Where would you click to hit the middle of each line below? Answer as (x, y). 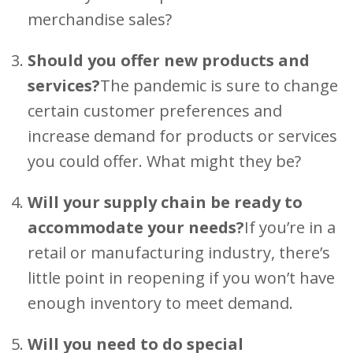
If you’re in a (290, 227)
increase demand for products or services (182, 136)
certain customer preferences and (155, 111)
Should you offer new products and (169, 60)
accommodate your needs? (136, 227)
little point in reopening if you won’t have (181, 278)
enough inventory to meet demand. (160, 303)
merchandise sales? (100, 19)
